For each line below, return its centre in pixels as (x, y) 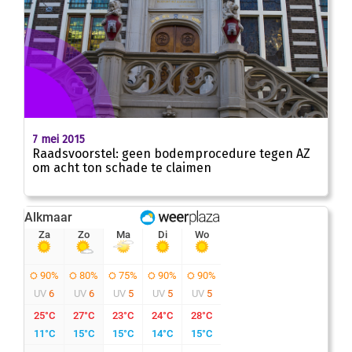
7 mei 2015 (59, 139)
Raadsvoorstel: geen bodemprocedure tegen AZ (171, 153)
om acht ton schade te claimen (122, 167)
